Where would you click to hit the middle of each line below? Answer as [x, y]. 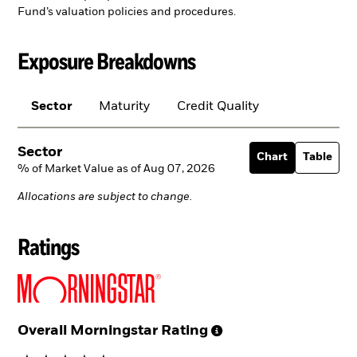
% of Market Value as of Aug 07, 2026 [116, 169]
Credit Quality [218, 107]
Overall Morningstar [88, 330]
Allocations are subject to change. [105, 197]
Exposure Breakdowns [106, 61]
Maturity [125, 107]
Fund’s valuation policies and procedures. [127, 12]
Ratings [48, 246]
